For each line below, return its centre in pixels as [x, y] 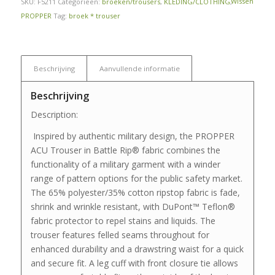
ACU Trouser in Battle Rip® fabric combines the [125, 150]
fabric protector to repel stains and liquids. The [123, 221]
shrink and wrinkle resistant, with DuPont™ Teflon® [133, 207]
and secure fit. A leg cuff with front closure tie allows [134, 263]
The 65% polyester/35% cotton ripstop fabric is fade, [135, 193]
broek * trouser [94, 16]
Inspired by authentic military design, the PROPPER [132, 136]
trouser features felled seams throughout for [120, 235]
